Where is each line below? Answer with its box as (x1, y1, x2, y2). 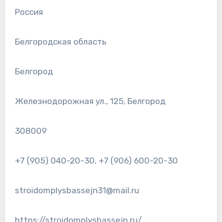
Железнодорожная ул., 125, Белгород (14, 96, 166, 107)
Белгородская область (14, 37, 107, 47)
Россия (14, 7, 43, 17)
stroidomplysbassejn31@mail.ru (14, 185, 139, 196)
